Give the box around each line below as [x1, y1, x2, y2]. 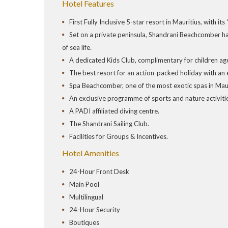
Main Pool [69, 180, 99, 189]
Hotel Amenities [62, 148, 119, 158]
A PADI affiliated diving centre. [69, 107, 159, 116]
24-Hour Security [69, 206, 120, 214]
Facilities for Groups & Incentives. [69, 132, 168, 141]
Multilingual [69, 193, 103, 202]
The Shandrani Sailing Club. [69, 120, 149, 128]
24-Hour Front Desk [69, 167, 129, 176]
